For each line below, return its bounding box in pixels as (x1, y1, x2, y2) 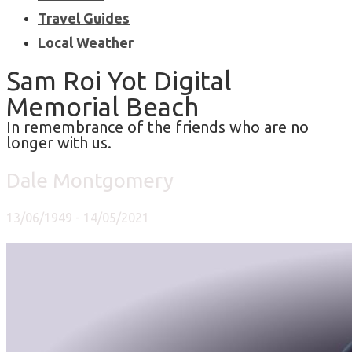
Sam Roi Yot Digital (6, 66, 232, 96)
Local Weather (38, 35, 134, 51)
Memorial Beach (6, 92, 199, 122)
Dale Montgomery (6, 168, 174, 192)
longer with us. (6, 134, 112, 152)
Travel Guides (38, 10, 130, 27)
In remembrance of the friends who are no (6, 118, 309, 137)
